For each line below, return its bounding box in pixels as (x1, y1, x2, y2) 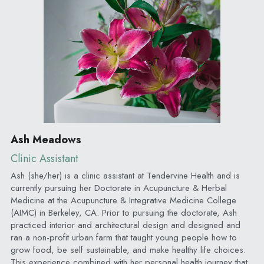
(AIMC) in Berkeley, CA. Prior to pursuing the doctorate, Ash (10, 206, 237, 219)
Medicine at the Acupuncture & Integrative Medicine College (10, 193, 236, 207)
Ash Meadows (10, 131, 81, 147)
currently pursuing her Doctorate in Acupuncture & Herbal (10, 181, 227, 194)
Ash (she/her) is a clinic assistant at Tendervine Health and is (10, 169, 240, 182)
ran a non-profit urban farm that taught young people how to (10, 230, 237, 244)
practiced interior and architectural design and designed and (10, 218, 240, 232)
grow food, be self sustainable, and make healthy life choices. (10, 243, 246, 256)
